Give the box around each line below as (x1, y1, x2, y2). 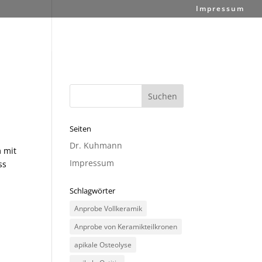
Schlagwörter (70, 185, 116, 196)
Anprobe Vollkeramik (74, 204, 143, 213)
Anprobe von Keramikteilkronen (74, 222, 178, 232)
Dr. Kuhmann (70, 140, 123, 151)
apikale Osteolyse (74, 240, 132, 250)
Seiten (70, 123, 92, 134)
